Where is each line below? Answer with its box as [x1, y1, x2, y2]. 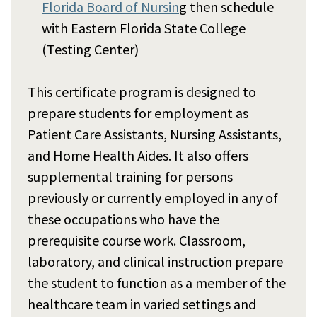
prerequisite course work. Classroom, [28, 231, 246, 249]
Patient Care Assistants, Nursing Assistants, [28, 125, 282, 143]
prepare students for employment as [28, 103, 248, 122]
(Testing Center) [42, 40, 139, 58]
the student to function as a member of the [28, 273, 286, 292]
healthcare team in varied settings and [28, 294, 256, 313]
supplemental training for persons [28, 167, 233, 185]
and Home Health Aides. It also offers [28, 146, 248, 164]
